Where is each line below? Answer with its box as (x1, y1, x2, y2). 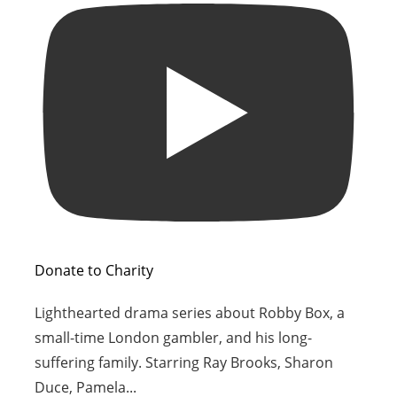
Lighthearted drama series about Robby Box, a (35, 302, 346, 323)
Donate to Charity (35, 260, 154, 280)
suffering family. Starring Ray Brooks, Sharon (35, 352, 334, 372)
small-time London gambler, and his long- (35, 327, 313, 347)
